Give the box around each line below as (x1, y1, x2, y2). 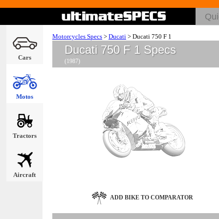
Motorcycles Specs (52, 33, 102, 40)
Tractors (12, 132, 37, 139)
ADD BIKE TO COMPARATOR (109, 194, 193, 201)
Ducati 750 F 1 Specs (65, 43, 176, 56)
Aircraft (13, 171, 36, 178)
